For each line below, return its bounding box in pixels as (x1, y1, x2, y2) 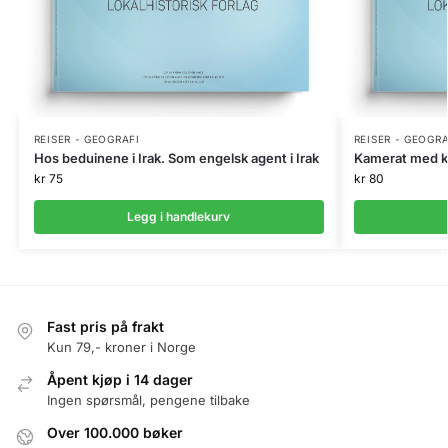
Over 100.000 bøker (47, 424, 183, 442)
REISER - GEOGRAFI (33, 132, 140, 145)
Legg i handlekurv (127, 208, 231, 224)
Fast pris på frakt (47, 317, 164, 335)
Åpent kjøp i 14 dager (47, 371, 193, 388)
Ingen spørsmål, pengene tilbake (47, 392, 250, 409)
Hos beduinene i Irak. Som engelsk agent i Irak (33, 149, 319, 166)
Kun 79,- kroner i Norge (47, 339, 196, 355)
